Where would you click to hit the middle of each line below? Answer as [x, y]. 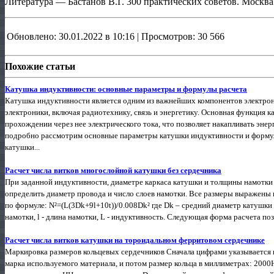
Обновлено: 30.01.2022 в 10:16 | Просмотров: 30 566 [116, 36]
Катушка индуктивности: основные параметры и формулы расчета [126, 89]
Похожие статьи [40, 66]
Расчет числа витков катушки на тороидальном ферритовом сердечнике [135, 240]
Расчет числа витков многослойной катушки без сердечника [113, 170]
